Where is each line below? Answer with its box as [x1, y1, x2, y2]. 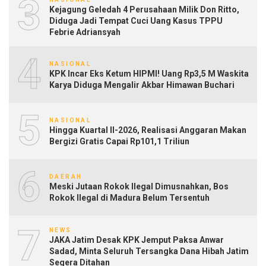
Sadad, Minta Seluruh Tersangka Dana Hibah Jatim [49, 246, 249, 256]
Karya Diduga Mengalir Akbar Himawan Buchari [49, 80, 235, 90]
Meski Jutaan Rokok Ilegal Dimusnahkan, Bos [49, 182, 229, 192]
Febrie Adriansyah [49, 27, 121, 37]
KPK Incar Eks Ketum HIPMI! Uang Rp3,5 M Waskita [49, 69, 249, 79]
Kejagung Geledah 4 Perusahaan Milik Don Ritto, [49, 4, 239, 14]
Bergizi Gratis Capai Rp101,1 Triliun [49, 137, 189, 147]
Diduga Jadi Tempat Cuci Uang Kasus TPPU [49, 15, 223, 26]
